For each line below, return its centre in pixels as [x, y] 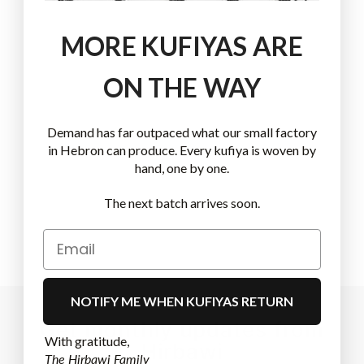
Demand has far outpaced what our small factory [182, 132]
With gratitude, [87, 340]
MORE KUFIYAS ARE [182, 45]
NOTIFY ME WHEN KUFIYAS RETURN [182, 301]
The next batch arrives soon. [182, 202]
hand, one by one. [182, 167]
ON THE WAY [182, 87]
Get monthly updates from [182, 329]
